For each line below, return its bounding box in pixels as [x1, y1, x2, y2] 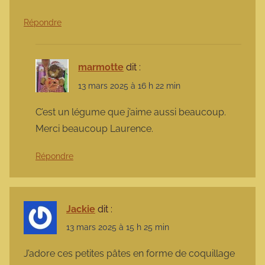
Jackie [66, 203, 95, 215]
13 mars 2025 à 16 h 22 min [78, 80, 180, 91]
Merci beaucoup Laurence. [35, 122, 153, 134]
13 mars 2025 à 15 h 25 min [66, 222, 169, 232]
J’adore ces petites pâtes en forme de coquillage [24, 248, 235, 260]
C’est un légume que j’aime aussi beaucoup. [35, 106, 226, 118]
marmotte [78, 62, 124, 73]
